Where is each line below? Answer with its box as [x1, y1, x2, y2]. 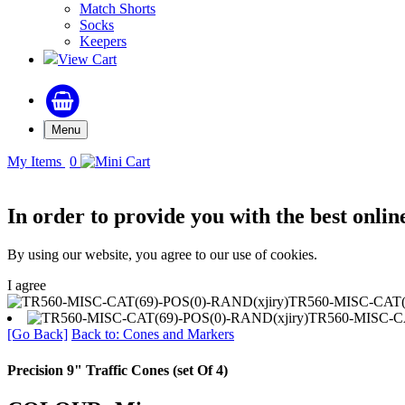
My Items [7, 154, 65, 170]
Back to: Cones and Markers [71, 326, 234, 343]
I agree [7, 278, 46, 294]
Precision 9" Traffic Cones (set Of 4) [7, 362, 228, 378]
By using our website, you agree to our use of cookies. [7, 247, 317, 263]
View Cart [58, 51, 117, 67]
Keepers [80, 33, 127, 49]
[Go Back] [7, 326, 68, 343]
